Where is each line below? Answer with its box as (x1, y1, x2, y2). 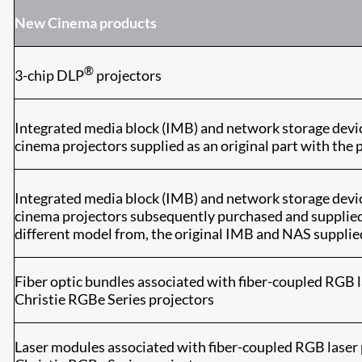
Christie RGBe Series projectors (15, 290, 214, 308)
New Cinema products (15, 14, 157, 32)
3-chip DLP (15, 66, 84, 84)
